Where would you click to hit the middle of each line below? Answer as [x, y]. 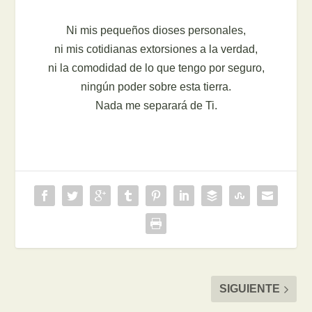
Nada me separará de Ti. [156, 106]
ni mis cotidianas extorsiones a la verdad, [156, 49]
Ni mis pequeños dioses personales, [156, 30]
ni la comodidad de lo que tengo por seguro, [156, 68]
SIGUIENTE [249, 289]
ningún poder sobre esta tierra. [156, 87]
